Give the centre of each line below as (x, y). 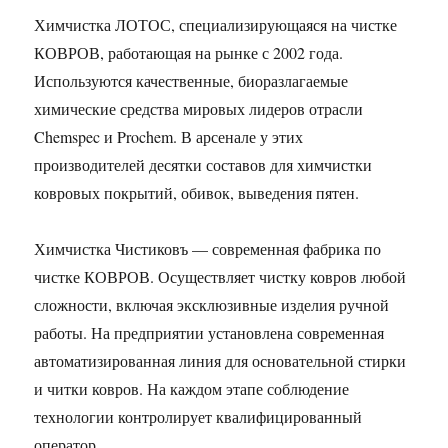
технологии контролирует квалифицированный (198, 417)
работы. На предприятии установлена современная (209, 333)
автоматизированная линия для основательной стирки (220, 361)
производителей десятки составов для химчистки (203, 165)
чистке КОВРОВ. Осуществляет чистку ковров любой (220, 277)
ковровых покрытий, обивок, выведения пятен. (197, 193)
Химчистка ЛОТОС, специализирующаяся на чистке (216, 25)
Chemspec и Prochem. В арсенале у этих (169, 137)
